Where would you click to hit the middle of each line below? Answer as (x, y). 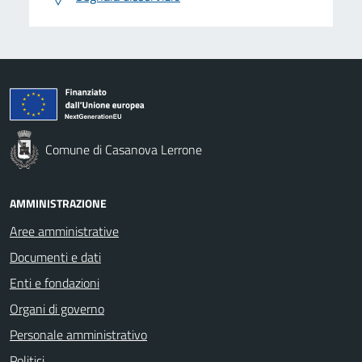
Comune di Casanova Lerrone (124, 149)
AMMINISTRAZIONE (58, 203)
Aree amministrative (64, 231)
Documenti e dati (55, 257)
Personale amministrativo (78, 334)
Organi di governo (57, 308)
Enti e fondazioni (55, 282)
